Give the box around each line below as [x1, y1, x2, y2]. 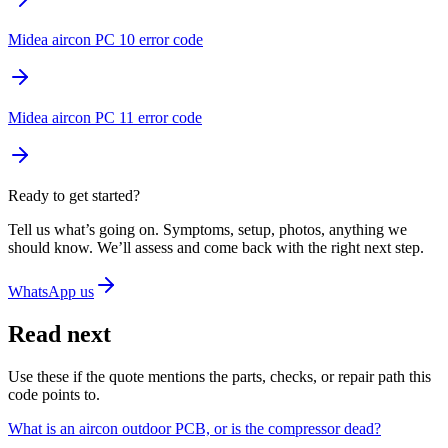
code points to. [8, 386, 100, 404]
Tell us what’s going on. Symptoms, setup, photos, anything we [8, 221, 407, 239]
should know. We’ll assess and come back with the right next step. [8, 239, 424, 257]
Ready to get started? [8, 187, 140, 205]
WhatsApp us [8, 283, 94, 301]
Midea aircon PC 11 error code [8, 109, 202, 127]
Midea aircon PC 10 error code [8, 31, 203, 49]
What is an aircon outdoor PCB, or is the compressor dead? [8, 420, 381, 438]
